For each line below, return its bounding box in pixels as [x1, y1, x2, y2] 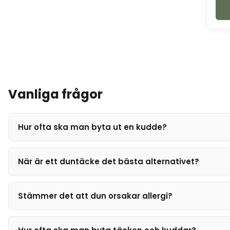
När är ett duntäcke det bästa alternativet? [18, 156, 199, 167]
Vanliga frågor [8, 86, 103, 103]
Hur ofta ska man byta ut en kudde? [18, 122, 167, 132]
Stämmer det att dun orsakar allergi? [18, 190, 172, 201]
